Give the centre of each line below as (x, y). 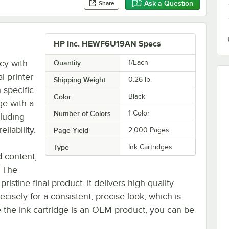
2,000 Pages (149, 130)
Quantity (67, 63)
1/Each (139, 62)
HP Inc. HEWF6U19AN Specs (107, 44)
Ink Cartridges (151, 147)
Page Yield (71, 130)
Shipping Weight (79, 79)
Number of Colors (82, 113)
